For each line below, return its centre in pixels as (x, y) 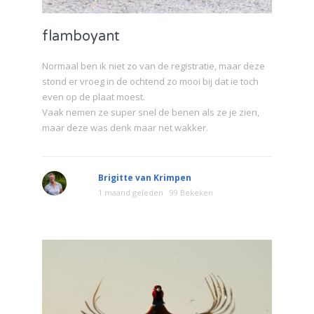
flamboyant (81, 36)
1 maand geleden (131, 192)
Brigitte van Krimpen (145, 177)
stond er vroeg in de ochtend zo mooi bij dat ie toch (150, 81)
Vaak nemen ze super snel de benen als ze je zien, (151, 112)
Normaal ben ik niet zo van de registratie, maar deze (153, 66)
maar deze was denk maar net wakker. (125, 127)
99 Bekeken (191, 192)
